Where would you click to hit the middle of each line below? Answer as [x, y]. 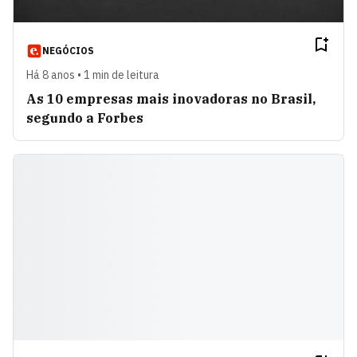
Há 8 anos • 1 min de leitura [93, 75]
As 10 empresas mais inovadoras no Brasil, [171, 98]
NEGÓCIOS [68, 50]
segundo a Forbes [85, 118]
